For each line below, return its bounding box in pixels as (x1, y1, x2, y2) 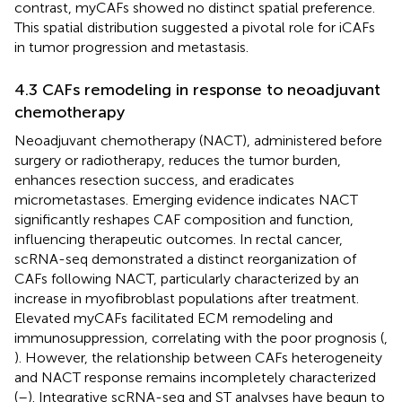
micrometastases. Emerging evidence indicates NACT (14, 190, 358, 208)
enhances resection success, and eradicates (14, 170, 294, 188)
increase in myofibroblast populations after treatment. (14, 289, 359, 307)
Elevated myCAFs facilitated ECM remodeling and (14, 309, 333, 327)
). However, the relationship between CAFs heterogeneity (14, 348, 382, 366)
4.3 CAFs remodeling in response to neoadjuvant (14, 79, 380, 100)
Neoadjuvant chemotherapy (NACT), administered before (14, 131, 382, 149)
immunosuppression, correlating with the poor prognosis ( (14, 328, 384, 346)
